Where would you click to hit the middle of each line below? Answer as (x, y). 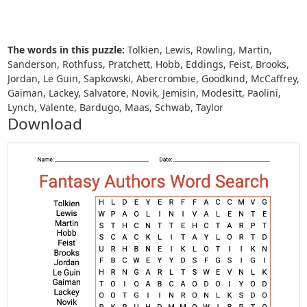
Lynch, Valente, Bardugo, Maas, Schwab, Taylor (115, 107)
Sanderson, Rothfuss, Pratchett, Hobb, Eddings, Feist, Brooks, (148, 64)
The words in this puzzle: (66, 49)
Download (45, 123)
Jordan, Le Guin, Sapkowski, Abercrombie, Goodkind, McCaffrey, (153, 78)
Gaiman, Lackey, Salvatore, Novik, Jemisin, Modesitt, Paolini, (144, 93)
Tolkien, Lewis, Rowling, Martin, (198, 49)
